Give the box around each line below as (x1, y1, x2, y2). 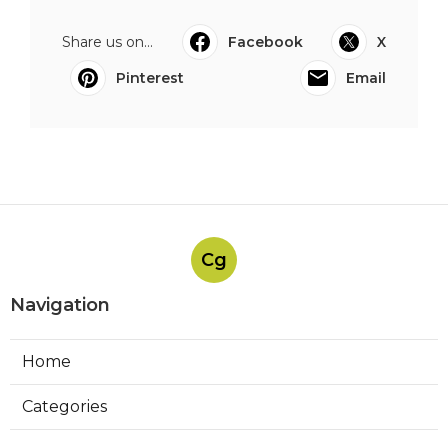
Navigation (10, 294, 110, 316)
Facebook (227, 33, 303, 51)
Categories (22, 397, 107, 416)
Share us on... (62, 33, 153, 51)
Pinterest (116, 69, 184, 87)
